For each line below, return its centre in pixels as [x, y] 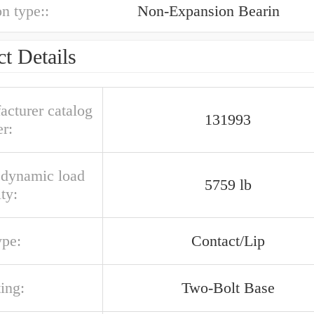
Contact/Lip [228, 241]
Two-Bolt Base [228, 288]
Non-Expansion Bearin [209, 11]
